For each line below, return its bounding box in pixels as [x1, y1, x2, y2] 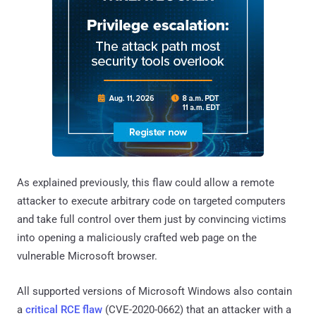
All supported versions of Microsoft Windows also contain [17, 284, 292, 298]
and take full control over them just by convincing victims [17, 212, 286, 226]
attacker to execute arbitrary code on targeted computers [17, 194, 286, 207]
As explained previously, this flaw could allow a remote [17, 176, 274, 189]
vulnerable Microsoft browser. [17, 249, 157, 262]
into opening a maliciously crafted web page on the [17, 231, 257, 244]
